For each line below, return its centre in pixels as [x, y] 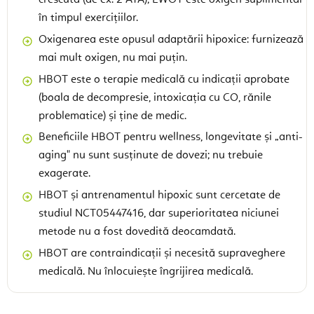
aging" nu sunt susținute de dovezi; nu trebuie [151, 156]
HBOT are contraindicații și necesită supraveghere [162, 253]
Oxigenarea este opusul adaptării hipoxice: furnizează [171, 40]
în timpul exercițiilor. [88, 18]
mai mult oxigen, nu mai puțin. [113, 58]
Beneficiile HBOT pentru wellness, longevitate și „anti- [171, 138]
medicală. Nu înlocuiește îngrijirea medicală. [146, 272]
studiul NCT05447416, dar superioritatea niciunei [159, 214]
